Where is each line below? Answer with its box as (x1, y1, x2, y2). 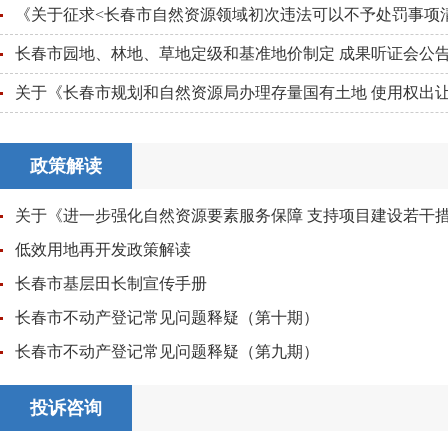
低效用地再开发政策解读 (15, 241, 191, 258)
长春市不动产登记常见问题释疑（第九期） (15, 343, 319, 360)
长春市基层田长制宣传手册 (15, 275, 207, 292)
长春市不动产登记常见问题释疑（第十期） (15, 309, 319, 326)
